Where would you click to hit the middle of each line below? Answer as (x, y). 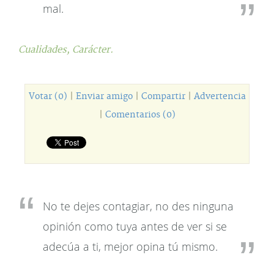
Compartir (163, 97)
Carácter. (93, 50)
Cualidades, (45, 50)
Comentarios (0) (140, 115)
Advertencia (220, 97)
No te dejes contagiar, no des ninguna (138, 206)
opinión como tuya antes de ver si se (135, 226)
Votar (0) (48, 97)
